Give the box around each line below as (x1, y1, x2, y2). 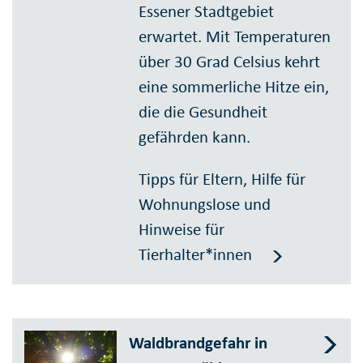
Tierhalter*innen (139, 244, 253, 266)
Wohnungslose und (139, 194, 271, 216)
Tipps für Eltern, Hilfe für (139, 169, 306, 190)
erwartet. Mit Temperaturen (139, 26, 331, 48)
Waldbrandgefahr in (129, 332, 268, 354)
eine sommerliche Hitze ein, (139, 76, 330, 98)
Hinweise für (139, 219, 225, 241)
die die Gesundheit (139, 101, 268, 123)
